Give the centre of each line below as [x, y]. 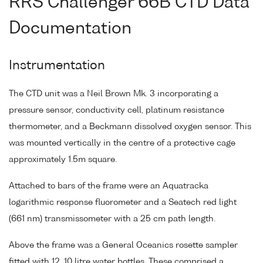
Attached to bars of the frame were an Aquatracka [109, 186]
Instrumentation [57, 66]
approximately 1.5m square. [63, 159]
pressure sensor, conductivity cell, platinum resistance [117, 110]
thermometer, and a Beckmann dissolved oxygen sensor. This [130, 127]
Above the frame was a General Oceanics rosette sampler [123, 245]
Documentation [70, 29]
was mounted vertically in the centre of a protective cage [122, 143]
